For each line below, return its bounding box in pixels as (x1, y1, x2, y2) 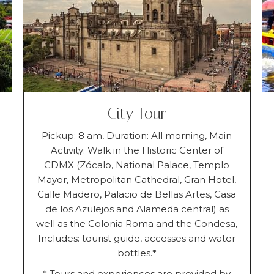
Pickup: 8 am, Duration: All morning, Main (42, 129, 232, 141)
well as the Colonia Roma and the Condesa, (36, 217, 238, 229)
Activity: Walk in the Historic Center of (50, 144, 223, 156)
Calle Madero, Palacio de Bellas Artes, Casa (37, 188, 237, 200)
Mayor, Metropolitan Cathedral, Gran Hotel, (37, 173, 237, 185)
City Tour (107, 104, 166, 122)
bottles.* (117, 246, 157, 259)
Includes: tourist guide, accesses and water (38, 232, 236, 244)
